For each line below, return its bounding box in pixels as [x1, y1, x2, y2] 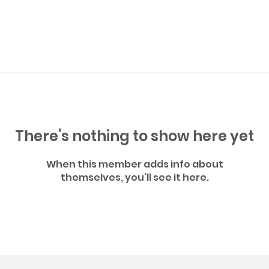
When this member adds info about [46, 157, 223, 171]
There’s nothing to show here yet [15, 126, 254, 146]
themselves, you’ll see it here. [60, 171, 209, 184]
